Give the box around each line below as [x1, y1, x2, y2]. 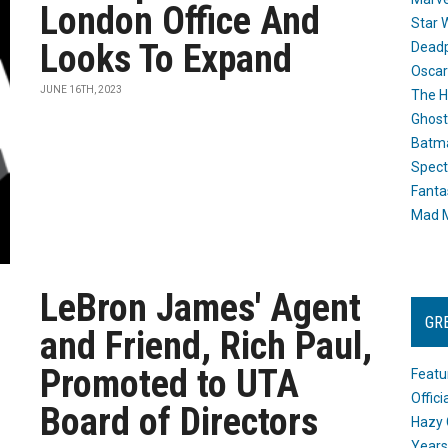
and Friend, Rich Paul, [40, 324, 373, 368]
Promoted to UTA [40, 362, 300, 406]
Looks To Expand [40, 37, 293, 81]
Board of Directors [40, 400, 319, 444]
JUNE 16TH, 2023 [40, 84, 123, 95]
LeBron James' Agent [40, 286, 362, 330]
